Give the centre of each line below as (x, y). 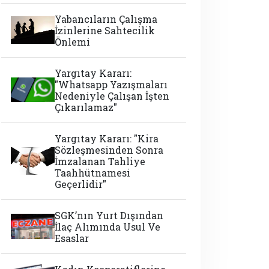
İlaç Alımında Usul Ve (108, 226)
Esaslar (72, 238)
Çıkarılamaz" (86, 107)
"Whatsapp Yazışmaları (111, 84)
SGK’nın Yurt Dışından (109, 215)
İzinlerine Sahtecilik (105, 30)
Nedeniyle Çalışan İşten (112, 95)
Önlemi (73, 41)
